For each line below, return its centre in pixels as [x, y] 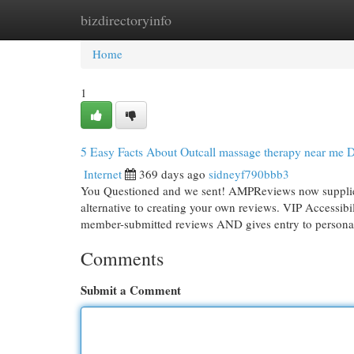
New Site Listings [201, 20]
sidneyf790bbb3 [249, 174]
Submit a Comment [131, 290]
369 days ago [172, 174]
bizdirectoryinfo [126, 20]
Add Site [289, 20]
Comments [122, 258]
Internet [103, 174]
